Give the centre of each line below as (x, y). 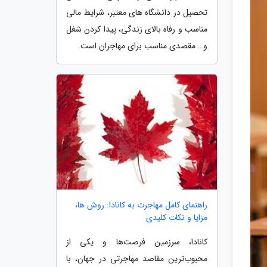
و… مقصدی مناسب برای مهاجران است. (143, 46)
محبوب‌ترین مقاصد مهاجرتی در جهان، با (137, 259)
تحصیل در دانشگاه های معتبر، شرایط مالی (137, 12)
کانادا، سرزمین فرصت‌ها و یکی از (137, 242)
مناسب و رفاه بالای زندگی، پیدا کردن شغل (137, 29)
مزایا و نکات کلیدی (177, 218)
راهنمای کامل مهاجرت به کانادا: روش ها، (141, 205)
